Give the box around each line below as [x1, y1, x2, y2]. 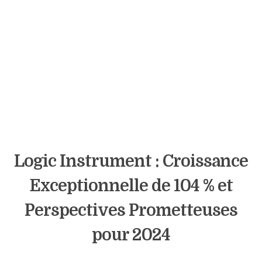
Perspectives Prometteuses [25, 201, 237, 220]
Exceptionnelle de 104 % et [29, 177, 233, 195]
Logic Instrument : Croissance [14, 152, 248, 171]
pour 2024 [92, 226, 170, 244]
